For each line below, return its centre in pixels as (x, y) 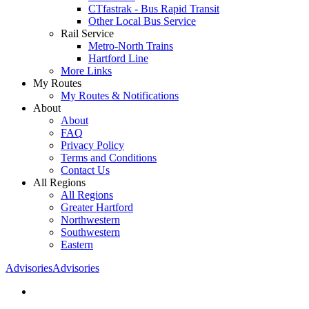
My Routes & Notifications (120, 95)
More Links (86, 70)
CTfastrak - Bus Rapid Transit (154, 8)
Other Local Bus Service (142, 21)
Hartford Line (118, 58)
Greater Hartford (97, 207)
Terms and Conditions (109, 157)
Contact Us (85, 170)
